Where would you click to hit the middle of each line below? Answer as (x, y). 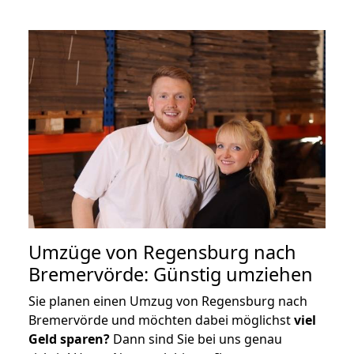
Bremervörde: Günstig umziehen (171, 274)
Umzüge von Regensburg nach (162, 252)
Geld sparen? (69, 339)
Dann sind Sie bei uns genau (196, 339)
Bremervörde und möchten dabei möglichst (161, 320)
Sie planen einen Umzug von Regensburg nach (168, 301)
